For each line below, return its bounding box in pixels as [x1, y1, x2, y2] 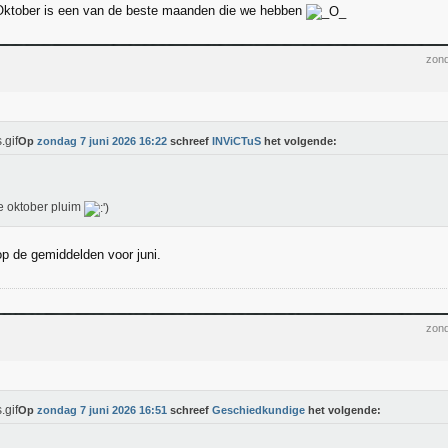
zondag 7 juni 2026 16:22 [37, 135, 167, 147]
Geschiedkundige [212, 404, 305, 416]
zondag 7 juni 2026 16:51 [37, 404, 167, 416]
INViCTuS [212, 135, 261, 147]
